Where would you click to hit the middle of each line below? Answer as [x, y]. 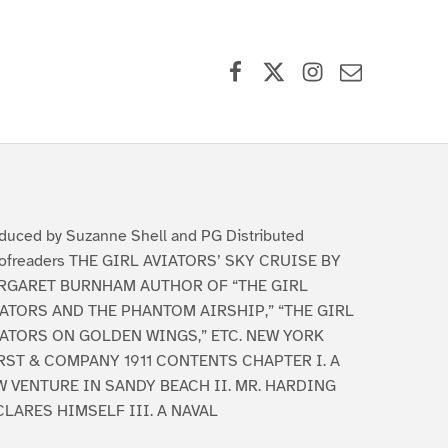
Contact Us [392, 53]
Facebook [270, 53]
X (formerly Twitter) [353, 53]
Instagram [350, 53]
